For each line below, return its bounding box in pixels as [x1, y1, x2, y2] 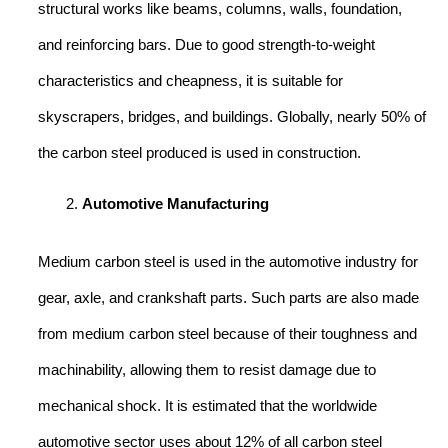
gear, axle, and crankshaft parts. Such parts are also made [38, 289, 419, 306]
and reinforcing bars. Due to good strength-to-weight [38, 37, 375, 54]
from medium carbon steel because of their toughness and [38, 325, 417, 342]
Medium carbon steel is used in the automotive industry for [38, 253, 418, 270]
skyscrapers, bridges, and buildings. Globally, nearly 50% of [38, 109, 426, 126]
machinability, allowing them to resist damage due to [38, 361, 376, 378]
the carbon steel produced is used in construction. [38, 145, 361, 162]
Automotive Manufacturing [81, 196, 269, 212]
